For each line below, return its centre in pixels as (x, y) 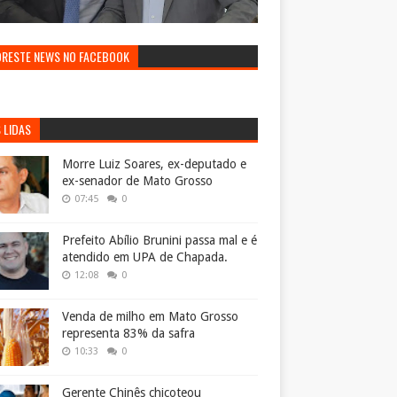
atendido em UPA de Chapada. (145, 257)
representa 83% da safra (128, 334)
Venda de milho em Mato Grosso (150, 317)
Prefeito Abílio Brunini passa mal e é (160, 241)
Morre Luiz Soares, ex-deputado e (154, 164)
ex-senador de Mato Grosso (137, 181)
